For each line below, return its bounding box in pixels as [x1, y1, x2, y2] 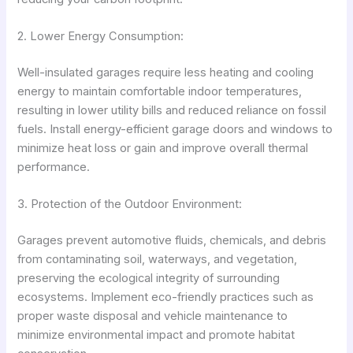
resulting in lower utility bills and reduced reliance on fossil [17, 103, 327, 118]
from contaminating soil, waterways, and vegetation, [17, 252, 298, 267]
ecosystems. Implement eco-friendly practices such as [17, 290, 314, 305]
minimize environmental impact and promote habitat [17, 328, 295, 343]
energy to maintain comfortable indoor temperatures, [17, 84, 303, 99]
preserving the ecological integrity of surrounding [17, 271, 281, 286]
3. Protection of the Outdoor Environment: [17, 197, 243, 212]
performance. [17, 160, 91, 175]
